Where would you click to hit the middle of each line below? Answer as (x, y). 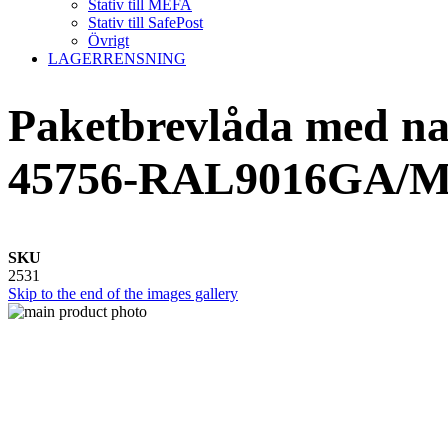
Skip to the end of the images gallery (123, 293)
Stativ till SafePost (145, 22)
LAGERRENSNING (117, 58)
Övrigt (108, 40)
